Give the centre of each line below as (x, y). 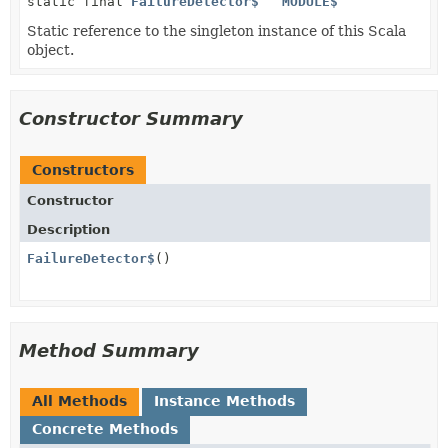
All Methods (79, 401)
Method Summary (109, 350)
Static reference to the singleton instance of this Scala (216, 31)
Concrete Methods (105, 429)
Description (68, 229)
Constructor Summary (131, 118)
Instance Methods (224, 401)
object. (50, 50)
